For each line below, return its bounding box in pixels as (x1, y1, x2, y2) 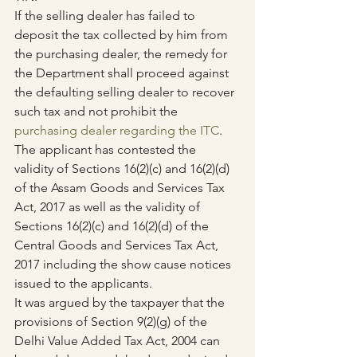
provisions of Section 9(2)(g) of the (14, 314, 210, 330)
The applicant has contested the (14, 142, 199, 158)
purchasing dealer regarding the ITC (14, 123, 219, 139)
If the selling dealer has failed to (14, 8, 198, 24)
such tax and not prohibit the (14, 104, 181, 120)
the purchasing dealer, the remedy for (14, 46, 230, 62)
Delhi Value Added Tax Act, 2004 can (14, 333, 223, 349)
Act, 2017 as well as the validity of (14, 199, 203, 215)
